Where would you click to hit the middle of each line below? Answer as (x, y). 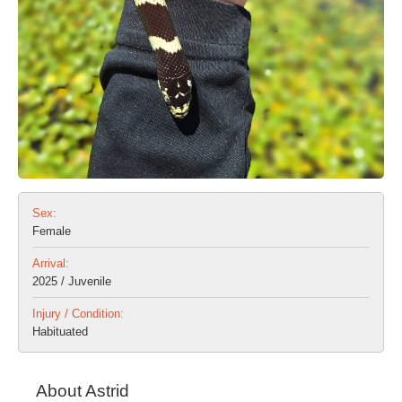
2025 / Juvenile (72, 281)
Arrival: (51, 263)
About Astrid (83, 390)
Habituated (60, 331)
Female (52, 231)
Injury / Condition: (78, 313)
